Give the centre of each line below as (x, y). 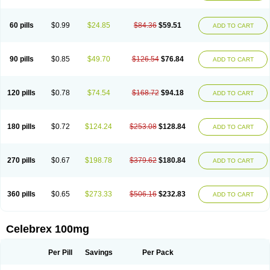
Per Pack (158, 253)
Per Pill (60, 253)
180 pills (21, 127)
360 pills (21, 194)
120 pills (21, 93)
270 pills (21, 160)
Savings (99, 253)
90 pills (21, 59)
